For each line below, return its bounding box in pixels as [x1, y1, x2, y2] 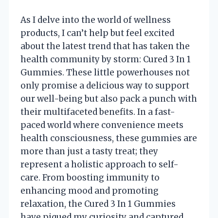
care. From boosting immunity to [20, 172, 160, 183]
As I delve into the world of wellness [20, 14, 171, 25]
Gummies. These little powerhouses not [20, 67, 190, 78]
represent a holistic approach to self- [20, 159, 179, 170]
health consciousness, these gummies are [20, 132, 197, 144]
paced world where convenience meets [20, 119, 183, 130]
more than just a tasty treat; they [20, 145, 158, 157]
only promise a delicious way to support [20, 80, 189, 91]
